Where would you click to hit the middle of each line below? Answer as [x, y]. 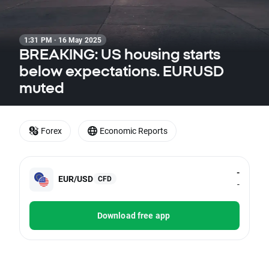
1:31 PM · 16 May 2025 [63, 40]
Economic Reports [134, 131]
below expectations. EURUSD [122, 71]
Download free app [134, 216]
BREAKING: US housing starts [120, 54]
